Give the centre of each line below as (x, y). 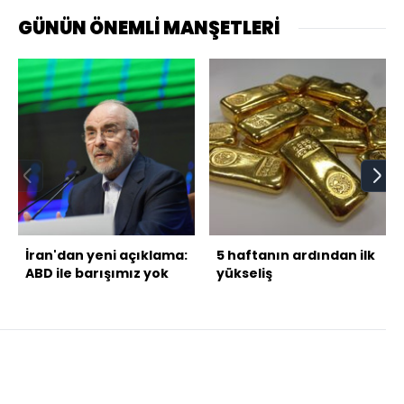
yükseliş (244, 274)
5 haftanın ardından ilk (296, 256)
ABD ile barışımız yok (97, 274)
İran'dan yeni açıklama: (106, 256)
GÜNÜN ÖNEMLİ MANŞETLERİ (149, 28)
